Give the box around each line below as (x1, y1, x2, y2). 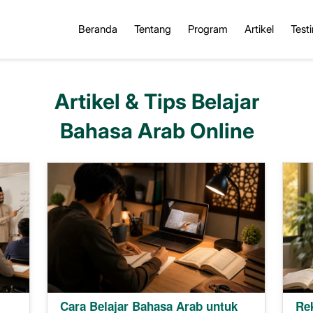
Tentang (134, 22, 171, 36)
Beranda (78, 22, 117, 36)
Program (188, 22, 228, 36)
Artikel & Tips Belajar (54, 88, 259, 114)
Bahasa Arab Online (59, 117, 254, 143)
